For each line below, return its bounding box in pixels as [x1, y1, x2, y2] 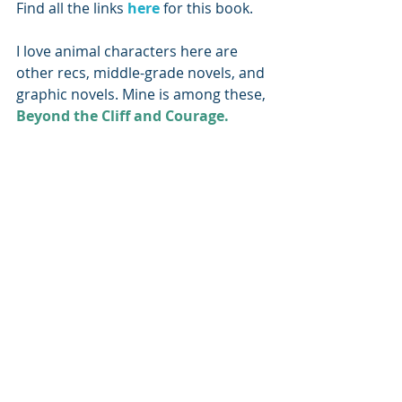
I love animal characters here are [16, 40, 241, 61]
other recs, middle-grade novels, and [16, 62, 268, 83]
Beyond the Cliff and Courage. [16, 105, 229, 126]
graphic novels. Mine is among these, [16, 83, 269, 104]
